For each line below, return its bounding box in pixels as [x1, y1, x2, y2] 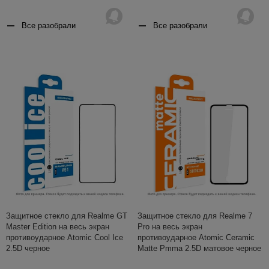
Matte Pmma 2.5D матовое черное [138, 243, 261, 253]
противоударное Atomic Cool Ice [6, 232, 123, 242]
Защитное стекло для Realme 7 [138, 211, 252, 220]
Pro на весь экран [138, 222, 202, 231]
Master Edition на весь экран [6, 222, 109, 231]
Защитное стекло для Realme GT [6, 211, 127, 220]
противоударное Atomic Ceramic [138, 232, 255, 242]
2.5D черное [6, 243, 50, 253]
